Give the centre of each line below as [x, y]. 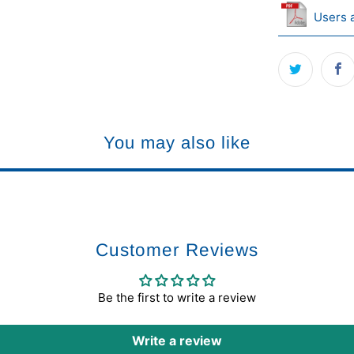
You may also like [177, 142]
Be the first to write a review [177, 298]
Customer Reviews [177, 250]
